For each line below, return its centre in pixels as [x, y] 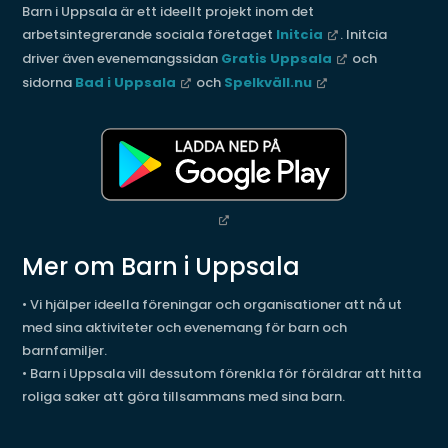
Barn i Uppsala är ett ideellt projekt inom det [168, 11]
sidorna [49, 82]
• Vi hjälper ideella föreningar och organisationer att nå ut [212, 305]
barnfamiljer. [65, 351]
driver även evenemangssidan [122, 58]
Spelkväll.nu [268, 82]
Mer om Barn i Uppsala [161, 267]
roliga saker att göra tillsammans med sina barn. [184, 397]
